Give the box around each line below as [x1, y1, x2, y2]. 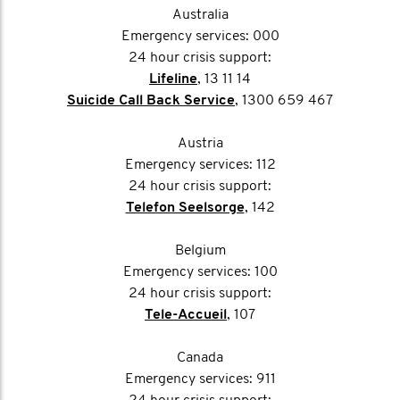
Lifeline [149, 72, 197, 87]
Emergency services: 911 [124, 372, 276, 387]
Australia [171, 8, 229, 22]
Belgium [174, 244, 226, 258]
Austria [177, 137, 223, 151]
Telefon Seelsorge [125, 201, 245, 215]
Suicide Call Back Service [67, 94, 235, 108]
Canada [177, 351, 223, 365]
